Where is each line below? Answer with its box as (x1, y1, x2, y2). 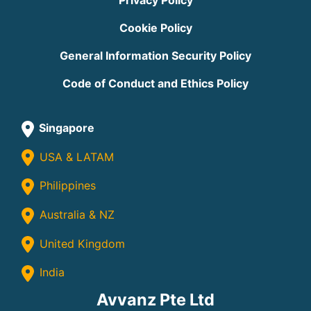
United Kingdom (36, 236, 125, 251)
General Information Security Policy (60, 49, 251, 63)
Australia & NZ (36, 208, 115, 221)
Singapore (36, 121, 94, 135)
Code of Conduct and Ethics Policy (62, 76, 249, 91)
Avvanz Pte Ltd (96, 289, 215, 310)
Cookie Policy (119, 21, 192, 35)
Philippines (36, 178, 96, 193)
